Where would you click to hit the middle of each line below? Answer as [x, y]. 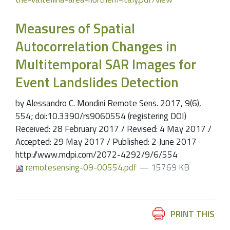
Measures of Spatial [75, 28]
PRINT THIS [193, 214]
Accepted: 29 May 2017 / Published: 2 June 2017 [106, 142]
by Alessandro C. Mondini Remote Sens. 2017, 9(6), [108, 103]
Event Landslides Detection [97, 82]
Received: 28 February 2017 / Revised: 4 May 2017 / [113, 129]
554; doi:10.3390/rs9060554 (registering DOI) [101, 116]
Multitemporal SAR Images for [106, 64]
